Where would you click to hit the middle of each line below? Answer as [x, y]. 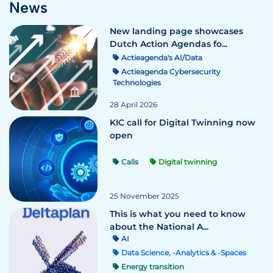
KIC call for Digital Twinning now [183, 122]
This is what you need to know [178, 214]
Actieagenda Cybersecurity [170, 72]
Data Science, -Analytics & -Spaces [183, 253]
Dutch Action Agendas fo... [168, 44]
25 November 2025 [144, 196]
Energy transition [152, 267]
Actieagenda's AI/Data [161, 58]
